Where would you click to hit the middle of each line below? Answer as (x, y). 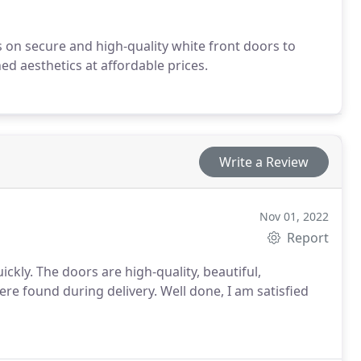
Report (307, 238)
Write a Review (264, 162)
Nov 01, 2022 (295, 216)
